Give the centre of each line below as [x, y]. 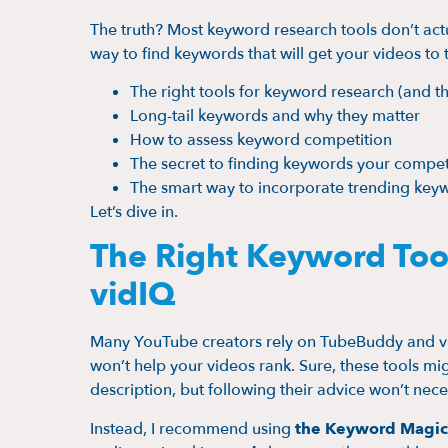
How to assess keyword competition [261, 140]
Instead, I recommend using [192, 428]
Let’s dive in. [134, 212]
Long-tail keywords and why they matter [275, 116]
